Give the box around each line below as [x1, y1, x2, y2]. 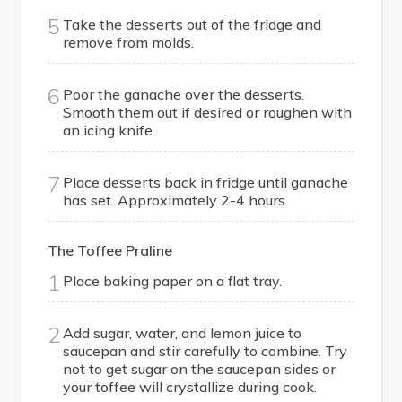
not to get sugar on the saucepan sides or [63, 360, 336, 379]
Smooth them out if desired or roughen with [63, 103, 353, 122]
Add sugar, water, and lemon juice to [63, 324, 302, 343]
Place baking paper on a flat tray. [63, 272, 283, 291]
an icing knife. [63, 121, 156, 140]
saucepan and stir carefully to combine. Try [63, 342, 348, 361]
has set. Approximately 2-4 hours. [63, 191, 289, 210]
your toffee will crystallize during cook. [63, 378, 318, 397]
